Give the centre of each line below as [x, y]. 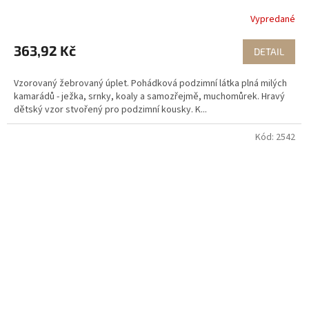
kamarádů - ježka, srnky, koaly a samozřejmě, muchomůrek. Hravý [149, 97]
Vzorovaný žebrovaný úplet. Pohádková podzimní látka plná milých [150, 84]
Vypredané [273, 19]
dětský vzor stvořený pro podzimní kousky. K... [110, 110]
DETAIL [269, 52]
